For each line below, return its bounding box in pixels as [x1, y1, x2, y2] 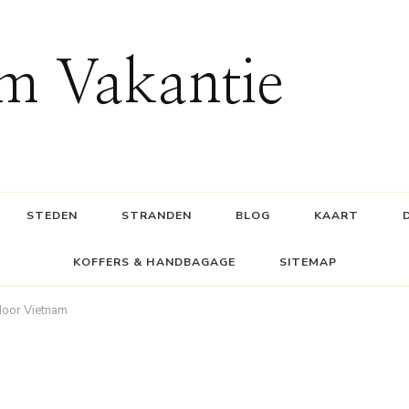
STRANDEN [121, 208, 192, 223]
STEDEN [26, 208, 78, 223]
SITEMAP [278, 255, 337, 269]
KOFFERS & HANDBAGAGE [72, 255, 236, 269]
